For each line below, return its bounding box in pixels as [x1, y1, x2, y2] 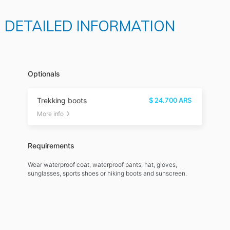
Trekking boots [37, 96, 87, 105]
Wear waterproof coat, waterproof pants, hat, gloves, [28, 160, 178, 168]
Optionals [28, 69, 61, 78]
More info [37, 109, 64, 118]
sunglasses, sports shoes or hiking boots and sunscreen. [28, 169, 187, 177]
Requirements [28, 141, 75, 150]
